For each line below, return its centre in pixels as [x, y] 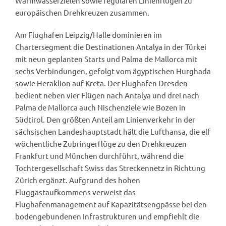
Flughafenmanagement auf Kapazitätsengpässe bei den [111, 204]
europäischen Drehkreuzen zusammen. [82, 13]
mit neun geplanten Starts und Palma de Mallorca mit [106, 59]
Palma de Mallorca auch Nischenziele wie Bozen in [100, 107]
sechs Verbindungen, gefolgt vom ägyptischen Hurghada [113, 71]
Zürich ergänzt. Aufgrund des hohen [78, 180]
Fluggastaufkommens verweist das [75, 192]
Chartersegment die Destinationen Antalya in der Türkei [111, 47]
